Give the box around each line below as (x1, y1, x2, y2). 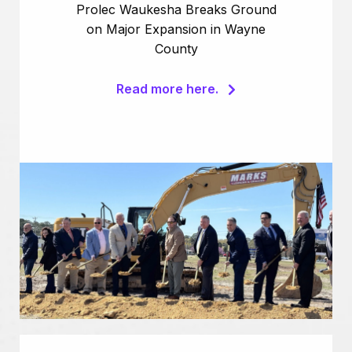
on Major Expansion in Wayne (86, 21, 266, 37)
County (154, 41, 198, 57)
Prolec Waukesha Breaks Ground (75, 2, 277, 17)
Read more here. (116, 81, 222, 97)
